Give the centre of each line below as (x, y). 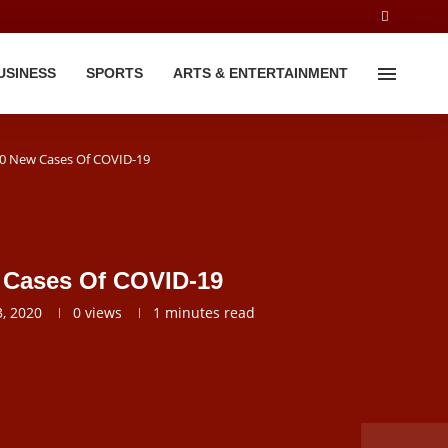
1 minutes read (204, 312)
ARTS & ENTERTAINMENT (260, 73)
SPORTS (114, 73)
